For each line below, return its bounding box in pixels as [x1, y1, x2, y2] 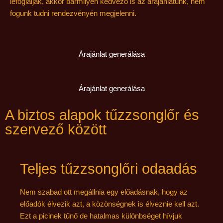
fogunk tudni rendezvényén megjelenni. [10, 8, 136, 17]
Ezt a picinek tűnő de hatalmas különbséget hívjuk [20, 211, 182, 220]
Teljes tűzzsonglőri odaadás [20, 160, 197, 177]
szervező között [5, 121, 107, 137]
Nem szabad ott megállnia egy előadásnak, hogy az [20, 187, 188, 196]
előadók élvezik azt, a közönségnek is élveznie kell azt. [20, 199, 199, 208]
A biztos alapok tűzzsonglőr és [5, 107, 199, 123]
